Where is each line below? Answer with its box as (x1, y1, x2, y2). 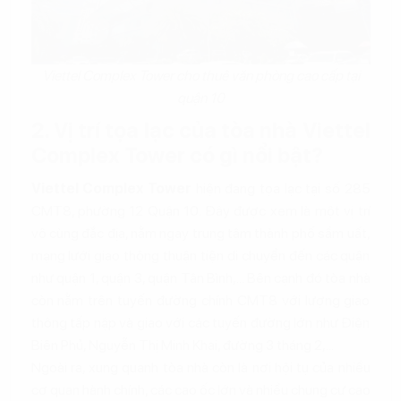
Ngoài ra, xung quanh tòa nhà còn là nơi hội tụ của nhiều (30, 358, 371, 376)
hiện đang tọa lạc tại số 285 (191, 179, 371, 197)
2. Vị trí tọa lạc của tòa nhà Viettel (30, 116, 371, 143)
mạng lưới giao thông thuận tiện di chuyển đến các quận (30, 246, 371, 264)
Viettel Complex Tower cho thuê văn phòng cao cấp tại (41, 66, 360, 84)
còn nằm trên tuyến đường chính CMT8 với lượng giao (30, 291, 371, 309)
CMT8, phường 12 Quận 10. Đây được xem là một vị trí (30, 201, 371, 219)
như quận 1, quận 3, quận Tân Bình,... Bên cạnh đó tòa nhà (30, 269, 371, 286)
